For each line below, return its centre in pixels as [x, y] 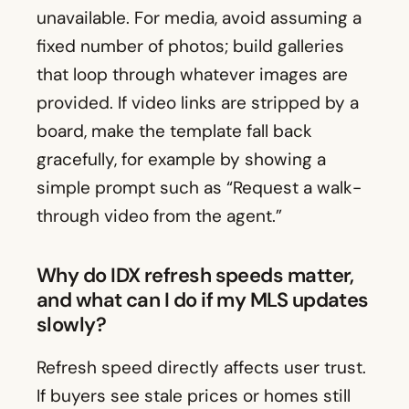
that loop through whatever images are [192, 75]
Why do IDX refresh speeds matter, [195, 276]
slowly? [72, 325]
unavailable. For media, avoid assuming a [199, 18]
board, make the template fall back [174, 131]
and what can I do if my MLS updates [203, 300]
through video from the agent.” [159, 216]
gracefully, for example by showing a [181, 160]
